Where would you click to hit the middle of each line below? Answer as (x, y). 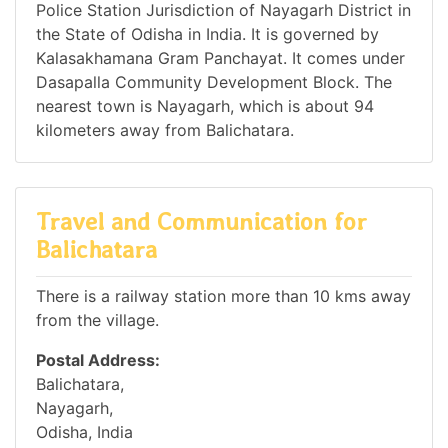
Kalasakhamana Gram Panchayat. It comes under (220, 58)
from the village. (97, 319)
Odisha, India (84, 431)
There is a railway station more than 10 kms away (223, 295)
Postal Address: (98, 359)
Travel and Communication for (201, 222)
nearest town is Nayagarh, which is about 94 (205, 106)
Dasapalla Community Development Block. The (214, 82)
